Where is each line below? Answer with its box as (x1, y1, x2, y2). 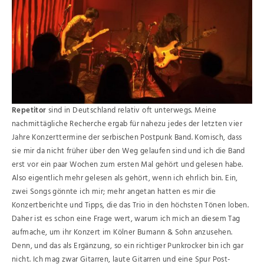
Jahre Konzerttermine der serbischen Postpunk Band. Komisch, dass (12, 131, 242, 144)
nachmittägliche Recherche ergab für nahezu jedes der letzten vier (12, 118, 242, 131)
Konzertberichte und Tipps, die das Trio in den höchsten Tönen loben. (12, 199, 249, 212)
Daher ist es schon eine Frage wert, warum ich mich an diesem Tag (12, 213, 240, 226)
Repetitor (12, 104, 47, 117)
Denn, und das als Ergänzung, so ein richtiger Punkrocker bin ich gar (12, 240, 244, 253)
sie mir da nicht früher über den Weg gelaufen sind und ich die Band (12, 145, 245, 158)
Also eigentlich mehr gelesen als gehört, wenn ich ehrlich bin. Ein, (12, 172, 238, 185)
